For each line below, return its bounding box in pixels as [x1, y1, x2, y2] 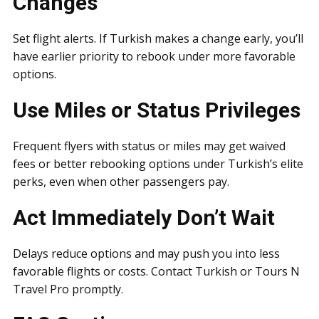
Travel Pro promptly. [13, 281, 123, 297]
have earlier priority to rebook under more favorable [13, 48, 296, 64]
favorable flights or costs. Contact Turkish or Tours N [13, 263, 300, 279]
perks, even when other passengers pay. [13, 174, 229, 189]
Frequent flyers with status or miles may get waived [13, 138, 286, 154]
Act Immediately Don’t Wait [13, 205, 275, 230]
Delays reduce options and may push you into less [13, 246, 280, 261]
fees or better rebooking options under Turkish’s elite [13, 156, 303, 172]
